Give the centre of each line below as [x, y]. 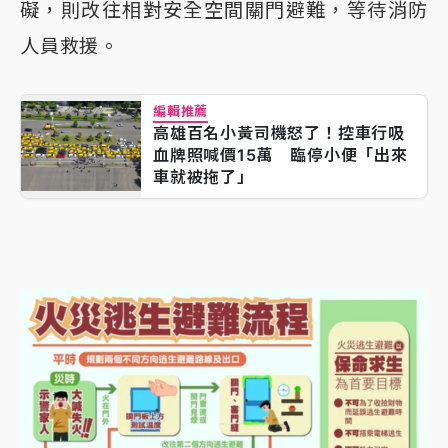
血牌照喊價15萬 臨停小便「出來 [280, 155]
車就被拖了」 [203, 177]
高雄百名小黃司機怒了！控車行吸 [279, 133]
